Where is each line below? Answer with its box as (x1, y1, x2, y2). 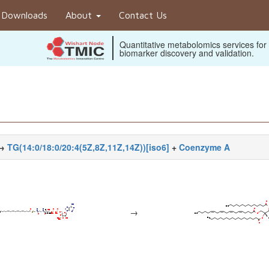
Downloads (1, 10, 47, 20)
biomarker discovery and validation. (119, 47, 254, 59)
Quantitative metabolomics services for (119, 38, 267, 50)
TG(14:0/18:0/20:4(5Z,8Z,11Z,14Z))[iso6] (7, 141, 169, 153)
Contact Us (119, 10, 167, 20)
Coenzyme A (179, 141, 230, 153)
